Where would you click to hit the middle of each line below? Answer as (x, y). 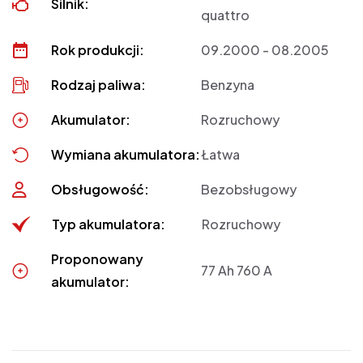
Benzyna (228, 84)
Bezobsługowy (249, 189)
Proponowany (98, 258)
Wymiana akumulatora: (126, 154)
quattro (226, 15)
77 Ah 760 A (237, 270)
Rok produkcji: (98, 49)
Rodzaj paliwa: (99, 84)
